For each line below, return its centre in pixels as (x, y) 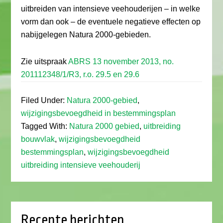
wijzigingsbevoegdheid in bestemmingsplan (99, 113)
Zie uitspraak (45, 61)
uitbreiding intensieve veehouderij (81, 165)
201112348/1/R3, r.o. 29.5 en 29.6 (80, 74)
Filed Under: (44, 100)
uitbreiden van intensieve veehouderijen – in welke (111, 9)
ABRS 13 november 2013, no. (121, 61)
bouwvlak (38, 139)
